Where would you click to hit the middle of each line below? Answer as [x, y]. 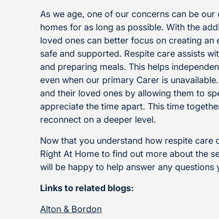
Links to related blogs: [87, 188]
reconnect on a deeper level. [99, 120]
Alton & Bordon [71, 209]
